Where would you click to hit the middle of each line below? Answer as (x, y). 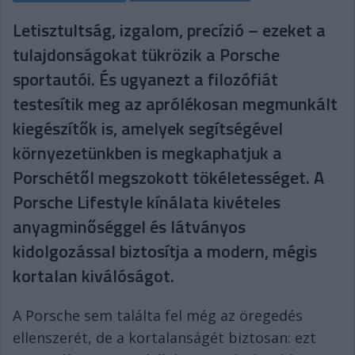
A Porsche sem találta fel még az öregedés (158, 315)
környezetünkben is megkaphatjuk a (147, 153)
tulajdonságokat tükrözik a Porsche (146, 55)
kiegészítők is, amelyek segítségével (148, 128)
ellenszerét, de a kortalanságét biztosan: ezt (164, 338)
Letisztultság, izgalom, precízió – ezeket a (169, 30)
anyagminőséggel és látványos (129, 227)
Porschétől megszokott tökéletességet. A (168, 177)
